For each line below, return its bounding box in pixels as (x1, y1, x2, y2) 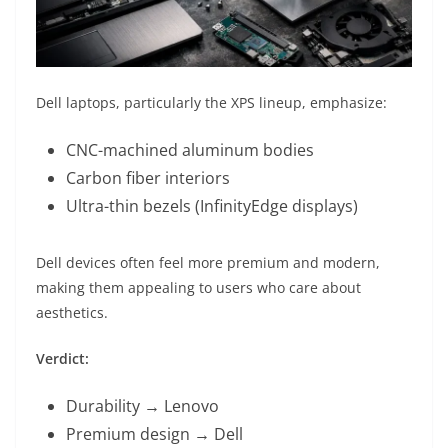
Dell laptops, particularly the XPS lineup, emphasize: (36, 93, 387, 113)
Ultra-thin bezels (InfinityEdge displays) (66, 195, 358, 218)
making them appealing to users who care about (36, 278, 361, 298)
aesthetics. (36, 303, 108, 323)
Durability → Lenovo (66, 395, 219, 418)
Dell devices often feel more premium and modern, (36, 253, 380, 273)
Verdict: (36, 349, 89, 369)
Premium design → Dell (66, 423, 243, 446)
